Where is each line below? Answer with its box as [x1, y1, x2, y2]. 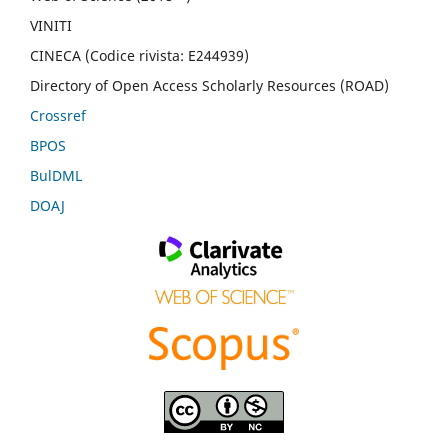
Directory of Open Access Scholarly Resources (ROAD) [30, 75, 389, 95]
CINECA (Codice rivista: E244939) [30, 45, 249, 65]
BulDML [30, 165, 82, 185]
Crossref [30, 105, 86, 125]
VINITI [30, 15, 72, 35]
